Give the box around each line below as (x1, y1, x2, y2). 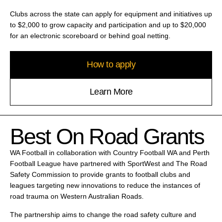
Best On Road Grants (10, 123, 204, 149)
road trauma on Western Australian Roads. (10, 192, 144, 200)
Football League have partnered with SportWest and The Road (10, 159, 207, 167)
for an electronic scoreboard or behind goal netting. (10, 31, 170, 40)
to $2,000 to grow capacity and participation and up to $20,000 (10, 20, 206, 29)
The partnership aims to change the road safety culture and (10, 210, 196, 219)
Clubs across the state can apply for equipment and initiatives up (10, 9, 212, 18)
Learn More (89, 87, 133, 97)
